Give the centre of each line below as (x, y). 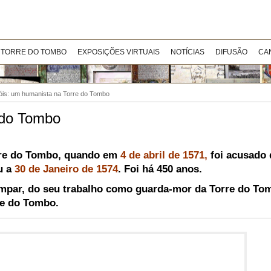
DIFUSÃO (231, 52)
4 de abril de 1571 (162, 155)
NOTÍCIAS (188, 52)
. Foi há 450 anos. (160, 169)
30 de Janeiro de (55, 169)
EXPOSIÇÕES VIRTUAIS (119, 52)
